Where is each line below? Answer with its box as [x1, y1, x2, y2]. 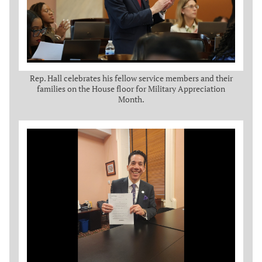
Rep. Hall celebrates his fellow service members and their [29, 72, 233, 84]
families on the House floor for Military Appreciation [37, 82, 225, 94]
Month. [118, 93, 144, 105]
